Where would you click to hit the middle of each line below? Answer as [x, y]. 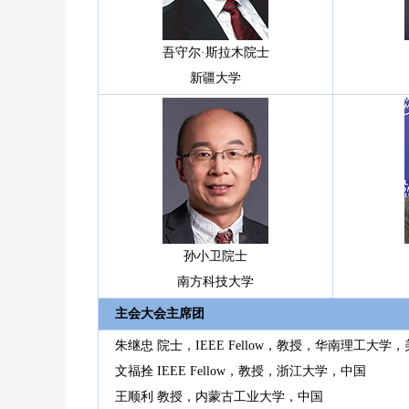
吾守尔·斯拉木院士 [215, 52]
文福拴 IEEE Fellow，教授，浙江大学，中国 [241, 371]
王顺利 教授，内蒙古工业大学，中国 [219, 396]
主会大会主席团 [160, 313]
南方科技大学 [215, 281]
